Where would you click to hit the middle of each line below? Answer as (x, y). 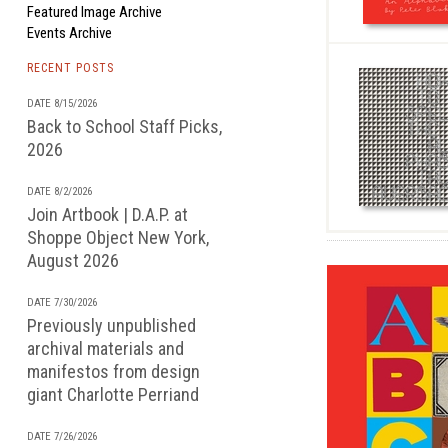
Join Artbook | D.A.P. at (107, 214)
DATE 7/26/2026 (62, 436)
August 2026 (73, 260)
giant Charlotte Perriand (113, 394)
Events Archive (69, 33)
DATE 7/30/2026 (62, 302)
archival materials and (105, 348)
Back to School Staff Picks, (124, 126)
